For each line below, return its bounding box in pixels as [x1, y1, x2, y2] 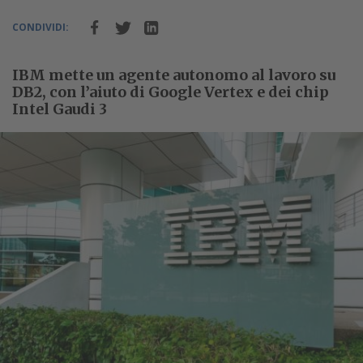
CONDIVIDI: [12, 19, 69, 34]
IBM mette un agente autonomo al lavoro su [12, 65, 335, 84]
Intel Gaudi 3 [12, 99, 107, 118]
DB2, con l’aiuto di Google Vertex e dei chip [12, 82, 329, 101]
